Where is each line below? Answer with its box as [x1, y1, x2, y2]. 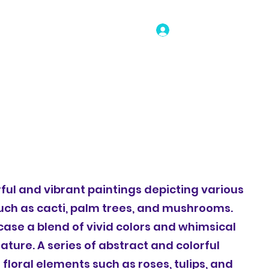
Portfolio [16, 62, 50, 75]
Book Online [170, 62, 221, 75]
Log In [178, 23, 204, 36]
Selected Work [96, 62, 158, 75]
